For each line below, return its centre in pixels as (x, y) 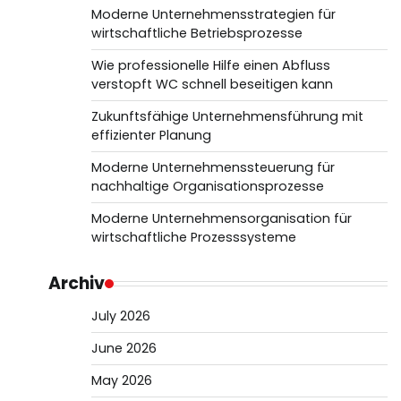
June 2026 (124, 348)
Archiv (76, 283)
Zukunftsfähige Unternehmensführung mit (227, 116)
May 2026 (121, 380)
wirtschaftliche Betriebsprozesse (196, 33)
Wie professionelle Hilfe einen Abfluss (210, 65)
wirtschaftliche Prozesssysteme (193, 237)
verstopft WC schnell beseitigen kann (212, 84)
